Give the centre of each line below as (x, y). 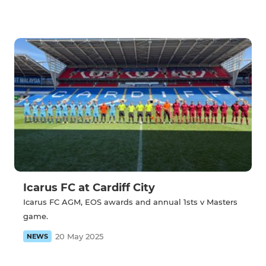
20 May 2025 (79, 237)
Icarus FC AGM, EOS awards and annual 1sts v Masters (130, 202)
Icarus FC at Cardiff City (89, 188)
